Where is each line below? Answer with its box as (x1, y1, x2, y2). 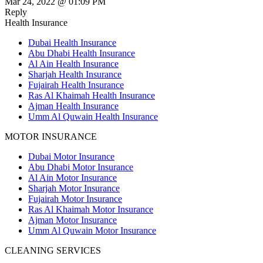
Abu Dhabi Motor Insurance (28, 162, 133, 173)
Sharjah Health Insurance (28, 69, 122, 80)
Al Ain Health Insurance (28, 59, 119, 69)
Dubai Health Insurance (28, 38, 116, 48)
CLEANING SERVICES (5, 245, 101, 256)
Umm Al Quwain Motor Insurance (28, 225, 156, 236)
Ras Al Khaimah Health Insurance (28, 90, 155, 101)
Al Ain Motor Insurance (28, 173, 117, 183)
